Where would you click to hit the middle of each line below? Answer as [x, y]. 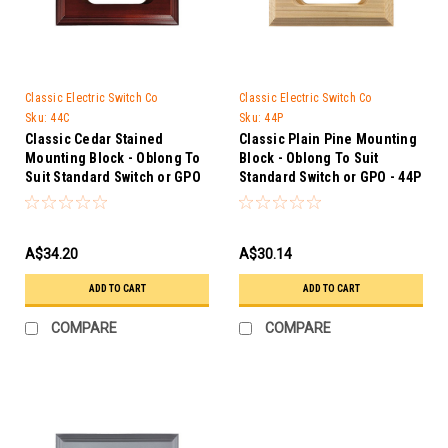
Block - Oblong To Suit [309, 157]
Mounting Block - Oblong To [113, 157]
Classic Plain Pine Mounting [328, 138]
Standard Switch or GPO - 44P [330, 176]
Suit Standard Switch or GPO [113, 176]
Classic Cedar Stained [94, 138]
